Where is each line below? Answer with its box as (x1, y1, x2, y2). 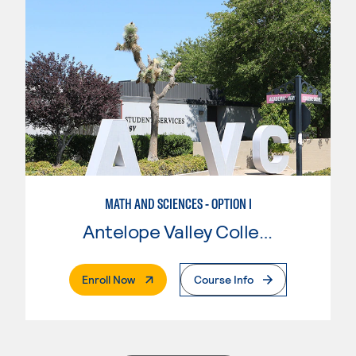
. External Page (134, 271, 208, 285)
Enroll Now (82, 272, 135, 286)
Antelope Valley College (258, 219, 273, 242)
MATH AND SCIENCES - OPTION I (104, 194, 252, 213)
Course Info (194, 272, 253, 286)
